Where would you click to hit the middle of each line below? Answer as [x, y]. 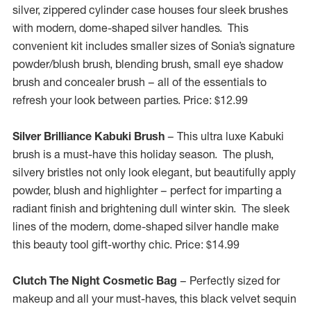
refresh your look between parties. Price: [112, 100]
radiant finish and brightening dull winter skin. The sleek [151, 208]
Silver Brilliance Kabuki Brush [90, 136]
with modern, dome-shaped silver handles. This [131, 28]
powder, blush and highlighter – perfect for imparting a [147, 190]
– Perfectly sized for [230, 280]
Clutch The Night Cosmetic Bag [96, 280]
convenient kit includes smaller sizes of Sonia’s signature [154, 46]
